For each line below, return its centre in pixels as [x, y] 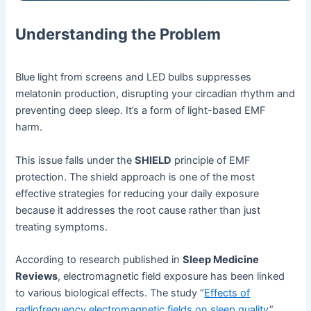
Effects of [227, 293]
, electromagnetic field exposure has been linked [171, 277]
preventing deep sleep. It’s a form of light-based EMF [141, 111]
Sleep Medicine [221, 260]
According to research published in [99, 260]
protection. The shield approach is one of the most [135, 177]
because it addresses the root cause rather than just [138, 210]
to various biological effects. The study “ [110, 293]
